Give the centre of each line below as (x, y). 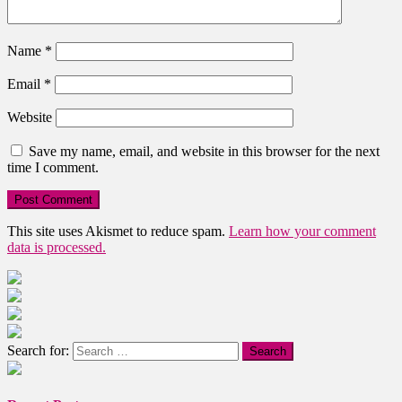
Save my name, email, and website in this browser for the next (204, 152)
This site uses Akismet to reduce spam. (118, 232)
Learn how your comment (302, 232)
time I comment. (53, 168)
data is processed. (57, 248)
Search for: (38, 351)
